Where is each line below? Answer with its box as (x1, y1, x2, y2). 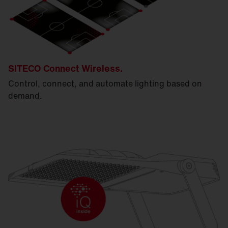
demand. (8, 89, 42, 102)
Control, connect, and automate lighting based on (8, 77, 202, 90)
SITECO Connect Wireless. (8, 61, 123, 75)
